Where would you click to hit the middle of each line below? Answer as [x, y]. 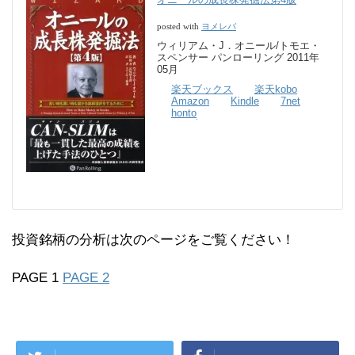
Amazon [190, 101]
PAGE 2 [86, 278]
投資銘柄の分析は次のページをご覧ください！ [153, 240]
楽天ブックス [202, 90]
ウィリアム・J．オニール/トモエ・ [239, 46]
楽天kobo [276, 90]
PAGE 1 [35, 278]
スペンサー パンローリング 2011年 [238, 58]
